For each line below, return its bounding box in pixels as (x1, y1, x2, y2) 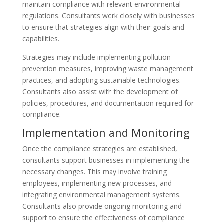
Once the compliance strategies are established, (22, 144, 177, 153)
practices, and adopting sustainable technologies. (22, 75, 181, 85)
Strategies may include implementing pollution (22, 52, 171, 62)
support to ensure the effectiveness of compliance (22, 213, 185, 222)
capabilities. (22, 34, 59, 43)
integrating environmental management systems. (22, 190, 181, 199)
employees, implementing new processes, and (22, 178, 172, 188)
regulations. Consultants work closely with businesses (22, 11, 195, 20)
